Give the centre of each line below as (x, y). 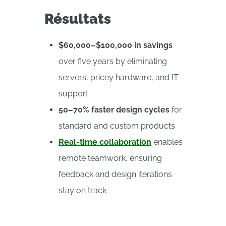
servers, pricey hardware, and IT (119, 77)
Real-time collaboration (105, 142)
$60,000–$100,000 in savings (116, 45)
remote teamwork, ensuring (110, 158)
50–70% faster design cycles (114, 110)
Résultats (78, 19)
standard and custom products (117, 126)
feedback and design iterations (115, 174)
